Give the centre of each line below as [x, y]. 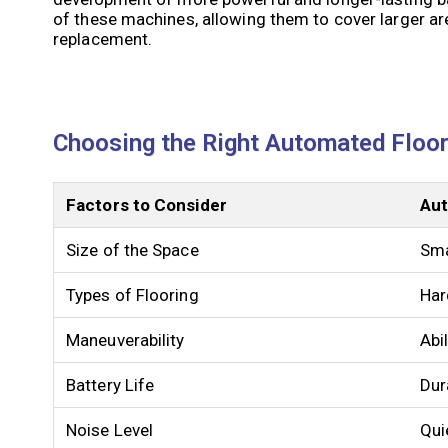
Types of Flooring [132, 294]
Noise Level [110, 429]
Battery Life [110, 384]
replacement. [103, 38]
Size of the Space [132, 249]
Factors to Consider [146, 204]
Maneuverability [125, 339]
